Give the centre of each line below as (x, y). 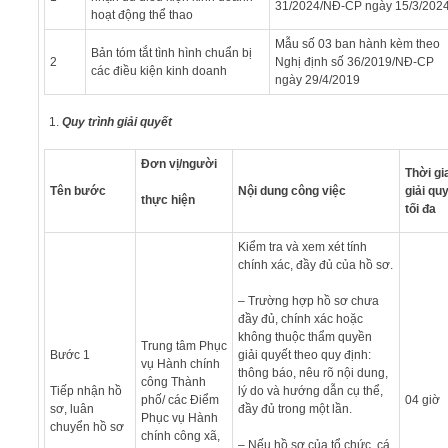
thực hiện (167, 199)
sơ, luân (71, 408)
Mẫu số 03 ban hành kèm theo (357, 43)
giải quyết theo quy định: (304, 354)
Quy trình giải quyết (116, 121)
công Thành (173, 381)
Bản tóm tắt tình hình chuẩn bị (171, 52)
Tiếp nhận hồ (85, 390)
